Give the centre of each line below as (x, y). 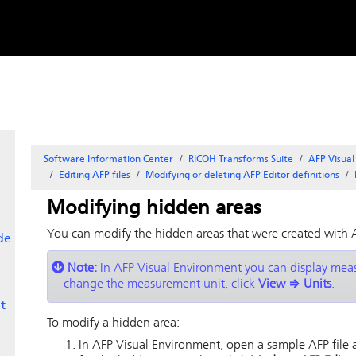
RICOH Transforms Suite (241, 160)
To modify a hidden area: (113, 323)
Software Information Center (108, 160)
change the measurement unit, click (161, 284)
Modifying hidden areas (154, 209)
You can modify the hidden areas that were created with (199, 234)
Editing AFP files (95, 176)
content (131, 39)
